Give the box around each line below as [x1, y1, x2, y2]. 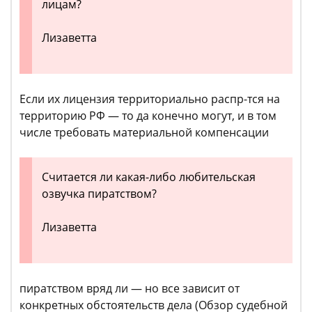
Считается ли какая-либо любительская [42, 169, 256, 185]
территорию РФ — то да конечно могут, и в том [19, 108, 276, 124]
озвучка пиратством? [42, 186, 157, 202]
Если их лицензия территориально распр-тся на [19, 91, 280, 107]
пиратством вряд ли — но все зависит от [19, 281, 240, 297]
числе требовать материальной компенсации [19, 125, 269, 141]
